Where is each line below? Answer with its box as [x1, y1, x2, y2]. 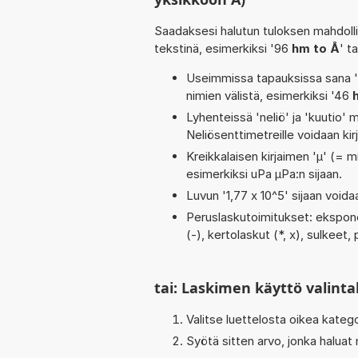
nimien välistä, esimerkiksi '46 [186, 87, 352, 103]
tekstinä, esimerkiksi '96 [154, 40, 292, 56]
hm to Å [292, 40, 340, 56]
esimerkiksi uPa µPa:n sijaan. [186, 165, 342, 181]
